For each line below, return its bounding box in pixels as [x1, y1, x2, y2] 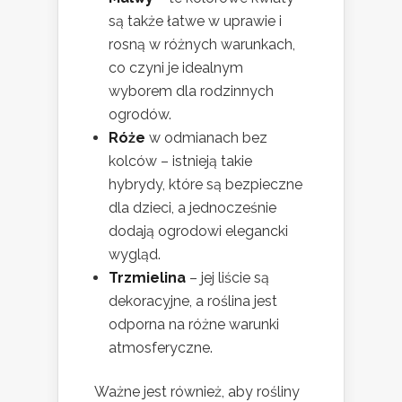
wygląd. [109, 245, 161, 263]
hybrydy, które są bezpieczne [109, 175, 302, 193]
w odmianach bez [145, 128, 267, 146]
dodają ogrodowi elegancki [109, 222, 288, 240]
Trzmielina [109, 268, 186, 286]
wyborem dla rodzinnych [109, 82, 274, 100]
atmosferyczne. [109, 338, 213, 356]
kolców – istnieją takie [109, 152, 252, 170]
